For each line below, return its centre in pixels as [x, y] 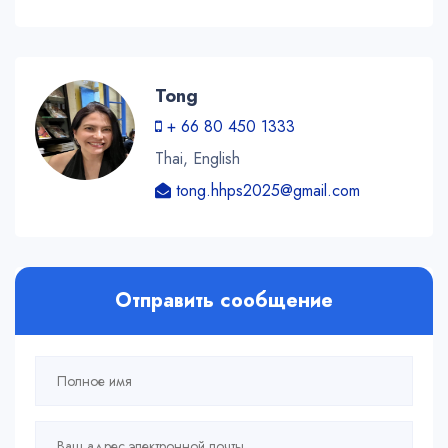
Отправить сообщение [224, 301]
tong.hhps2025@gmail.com [265, 191]
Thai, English [197, 159]
